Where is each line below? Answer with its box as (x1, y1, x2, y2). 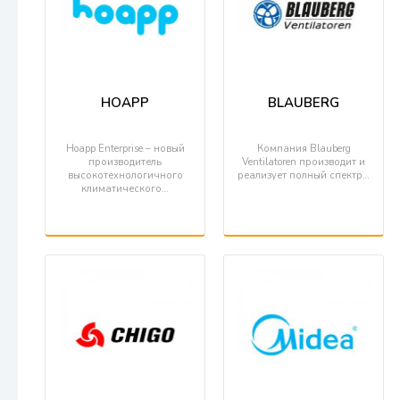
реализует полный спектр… (237, 169, 370, 182)
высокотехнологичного (67, 169, 183, 182)
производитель (88, 155, 162, 169)
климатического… (81, 182, 169, 196)
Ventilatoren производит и (242, 155, 365, 169)
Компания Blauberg (256, 142, 351, 155)
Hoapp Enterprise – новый (65, 142, 185, 155)
